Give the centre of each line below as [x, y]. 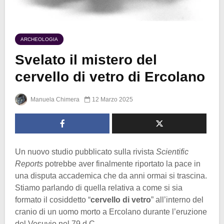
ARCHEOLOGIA [39, 39]
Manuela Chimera [54, 99]
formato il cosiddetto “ [53, 199]
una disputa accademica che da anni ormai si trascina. [111, 175]
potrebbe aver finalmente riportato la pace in [122, 163]
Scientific [172, 151]
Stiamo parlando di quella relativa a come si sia [99, 187]
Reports [29, 163]
